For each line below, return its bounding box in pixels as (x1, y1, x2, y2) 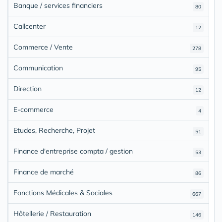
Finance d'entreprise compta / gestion (13, 146, 133, 156)
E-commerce (13, 105, 54, 114)
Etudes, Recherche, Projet (13, 125, 95, 135)
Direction (13, 84, 42, 93)
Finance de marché (13, 167, 74, 176)
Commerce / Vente (13, 42, 73, 52)
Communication (13, 63, 63, 72)
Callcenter (13, 21, 46, 31)
